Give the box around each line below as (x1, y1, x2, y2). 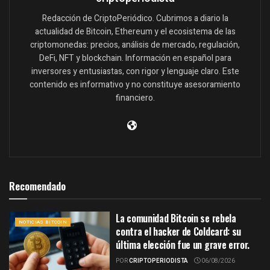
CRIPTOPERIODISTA (129, 257, 189, 266)
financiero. (115, 92, 155, 105)
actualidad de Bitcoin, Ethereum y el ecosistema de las (34, 25, 236, 39)
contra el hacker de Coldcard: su (116, 224, 241, 239)
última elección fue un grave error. (116, 237, 250, 253)
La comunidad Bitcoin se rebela (116, 211, 236, 226)
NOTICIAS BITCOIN (19, 219, 67, 226)
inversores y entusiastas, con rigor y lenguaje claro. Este (31, 65, 239, 78)
